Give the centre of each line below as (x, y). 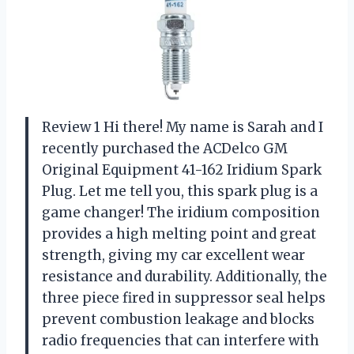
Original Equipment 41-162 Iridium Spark (182, 170)
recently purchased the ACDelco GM (165, 149)
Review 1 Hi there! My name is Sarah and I (183, 128)
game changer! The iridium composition (181, 213)
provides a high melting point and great (179, 234)
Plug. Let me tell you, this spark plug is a (180, 192)
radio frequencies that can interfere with (181, 341)
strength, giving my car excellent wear (173, 256)
